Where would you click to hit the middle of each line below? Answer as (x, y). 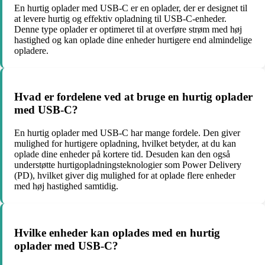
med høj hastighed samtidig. (66, 186)
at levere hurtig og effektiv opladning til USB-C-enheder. (120, 18)
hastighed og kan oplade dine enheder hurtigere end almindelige (133, 40)
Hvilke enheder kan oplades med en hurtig (117, 232)
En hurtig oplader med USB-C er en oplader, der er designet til (131, 8)
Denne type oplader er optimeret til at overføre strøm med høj (128, 29)
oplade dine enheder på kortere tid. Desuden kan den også (122, 154)
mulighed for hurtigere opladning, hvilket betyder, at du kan (125, 144)
